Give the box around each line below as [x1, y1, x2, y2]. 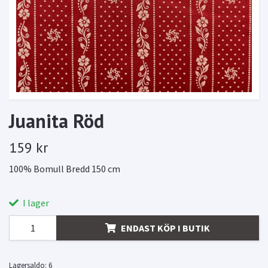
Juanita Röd [9, 108, 104, 134]
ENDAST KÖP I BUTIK [121, 221, 210, 234]
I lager [21, 197, 49, 209]
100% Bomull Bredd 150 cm [9, 163, 120, 175]
